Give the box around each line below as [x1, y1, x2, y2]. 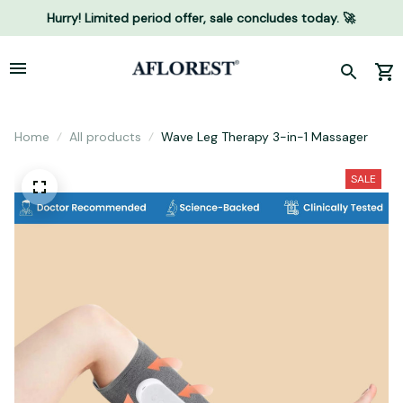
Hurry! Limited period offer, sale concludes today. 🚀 [47, 9, 356, 26]
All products [69, 129, 141, 145]
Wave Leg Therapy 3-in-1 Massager [161, 129, 368, 145]
